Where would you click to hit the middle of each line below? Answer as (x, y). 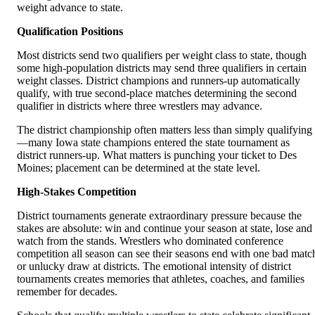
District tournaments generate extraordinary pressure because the (159, 216)
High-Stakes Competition (77, 192)
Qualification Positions (70, 32)
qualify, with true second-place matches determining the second (157, 94)
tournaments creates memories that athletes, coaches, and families (161, 279)
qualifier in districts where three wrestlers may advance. (140, 106)
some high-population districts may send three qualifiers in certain (162, 68)
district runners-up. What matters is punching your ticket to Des (157, 155)
